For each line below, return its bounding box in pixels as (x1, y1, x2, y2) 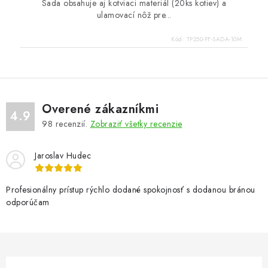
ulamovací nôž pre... (96, 8, 172, 21)
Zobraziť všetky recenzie (90, 117, 182, 130)
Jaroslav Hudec (35, 149, 91, 162)
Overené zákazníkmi (42, 100, 159, 118)
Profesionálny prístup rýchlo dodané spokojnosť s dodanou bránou (6, 183, 255, 196)
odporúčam (6, 196, 50, 208)
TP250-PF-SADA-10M (186, 34, 242, 44)
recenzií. (53, 117, 90, 130)
